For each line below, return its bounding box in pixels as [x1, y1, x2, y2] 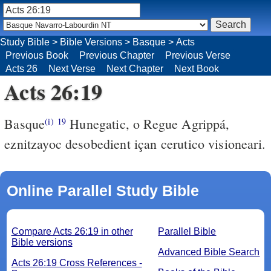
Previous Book [5, 50, 68, 60]
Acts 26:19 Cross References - [11, 257, 142, 268]
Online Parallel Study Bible [6, 181, 199, 199]
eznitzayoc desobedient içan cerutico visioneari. [4, 134, 266, 152]
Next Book [174, 63, 219, 74]
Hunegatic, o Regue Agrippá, [66, 114, 230, 132]
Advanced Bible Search [158, 246, 260, 257]
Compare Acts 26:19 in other [11, 226, 133, 237]
